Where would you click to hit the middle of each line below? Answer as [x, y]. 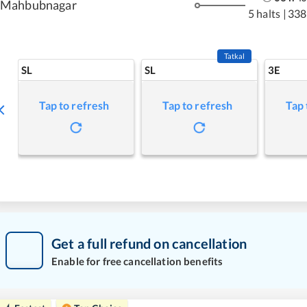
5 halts [264, 13]
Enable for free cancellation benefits [137, 261]
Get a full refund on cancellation [149, 243]
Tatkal [234, 56]
